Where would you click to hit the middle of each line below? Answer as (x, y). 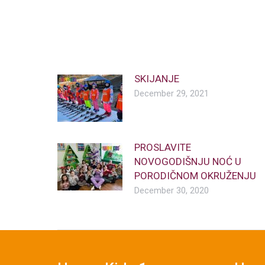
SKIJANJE (157, 79)
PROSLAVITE (163, 148)
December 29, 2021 (172, 94)
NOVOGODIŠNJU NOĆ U (188, 162)
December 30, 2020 (172, 191)
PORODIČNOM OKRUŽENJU (195, 176)
